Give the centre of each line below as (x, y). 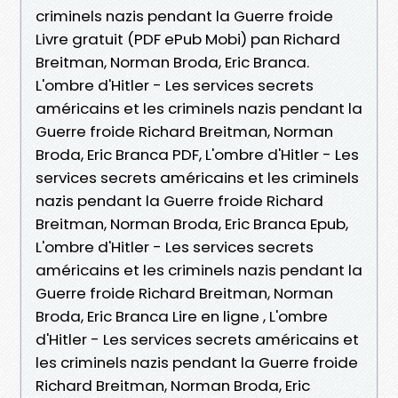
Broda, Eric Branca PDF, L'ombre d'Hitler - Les (197, 154)
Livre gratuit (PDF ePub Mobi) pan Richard (188, 39)
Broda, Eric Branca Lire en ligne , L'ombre (182, 316)
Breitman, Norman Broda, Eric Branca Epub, (192, 223)
